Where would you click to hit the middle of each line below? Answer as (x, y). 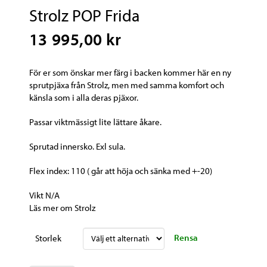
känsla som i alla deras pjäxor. (83, 97)
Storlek (48, 237)
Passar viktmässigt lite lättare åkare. (95, 121)
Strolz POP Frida (84, 15)
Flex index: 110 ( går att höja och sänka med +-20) (120, 171)
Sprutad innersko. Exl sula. (77, 146)
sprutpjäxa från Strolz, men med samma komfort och (126, 84)
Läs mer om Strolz (62, 208)
